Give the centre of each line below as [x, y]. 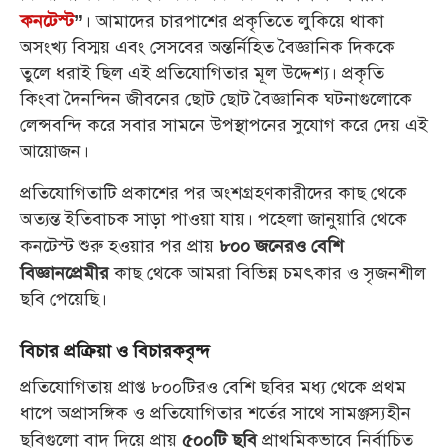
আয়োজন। [54, 151]
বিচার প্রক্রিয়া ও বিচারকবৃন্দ [115, 350]
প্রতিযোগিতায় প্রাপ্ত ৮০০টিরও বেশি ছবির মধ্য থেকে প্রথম [213, 388]
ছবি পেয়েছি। [63, 299]
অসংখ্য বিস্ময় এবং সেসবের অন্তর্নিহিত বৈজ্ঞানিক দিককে [207, 47]
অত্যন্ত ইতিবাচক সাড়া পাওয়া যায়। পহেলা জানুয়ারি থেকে [213, 219]
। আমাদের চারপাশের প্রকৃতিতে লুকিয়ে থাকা [233, 21]
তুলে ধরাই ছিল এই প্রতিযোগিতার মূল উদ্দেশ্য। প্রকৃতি [202, 73]
